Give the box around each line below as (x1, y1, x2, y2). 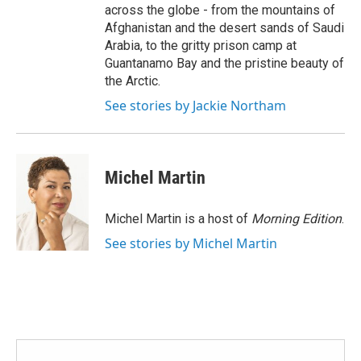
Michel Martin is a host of (105, 211, 251, 226)
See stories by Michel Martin (105, 234, 277, 252)
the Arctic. (105, 73, 160, 89)
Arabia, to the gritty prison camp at (105, 38, 297, 53)
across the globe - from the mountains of (105, 2, 335, 18)
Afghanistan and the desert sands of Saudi (105, 20, 344, 35)
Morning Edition (251, 211, 342, 226)
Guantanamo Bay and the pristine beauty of (105, 56, 344, 71)
